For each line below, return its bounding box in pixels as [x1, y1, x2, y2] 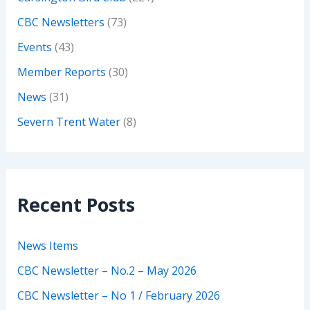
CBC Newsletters [17, 15, 104, 30]
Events [17, 39, 52, 55]
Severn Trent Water [17, 114, 120, 130]
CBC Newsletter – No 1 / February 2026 [17, 288, 220, 304]
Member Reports [17, 64, 106, 80]
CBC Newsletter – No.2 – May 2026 [17, 263, 197, 279]
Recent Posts [17, 192, 135, 218]
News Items [17, 238, 78, 254]
